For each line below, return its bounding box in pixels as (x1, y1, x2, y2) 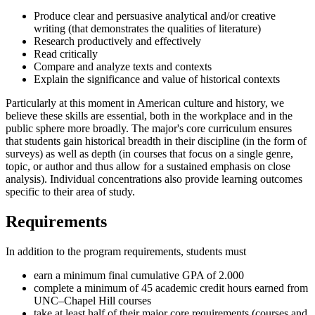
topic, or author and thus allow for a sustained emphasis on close (6, 160, 290, 172)
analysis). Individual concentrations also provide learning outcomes (6, 172, 302, 185)
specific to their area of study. (6, 185, 135, 198)
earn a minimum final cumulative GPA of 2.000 (34, 269, 244, 281)
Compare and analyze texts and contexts (34, 60, 212, 72)
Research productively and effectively (34, 34, 201, 47)
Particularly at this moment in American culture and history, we (6, 96, 284, 109)
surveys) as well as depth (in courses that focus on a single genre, (6, 147, 293, 160)
